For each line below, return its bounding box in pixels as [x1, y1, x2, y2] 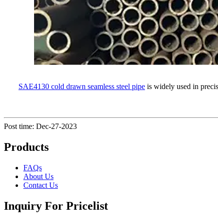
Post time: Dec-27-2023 [4, 122, 77, 130]
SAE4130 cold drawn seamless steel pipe [18, 82, 145, 91]
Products [4, 140, 49, 153]
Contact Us [23, 181, 58, 189]
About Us [23, 172, 54, 181]
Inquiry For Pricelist [4, 199, 108, 212]
